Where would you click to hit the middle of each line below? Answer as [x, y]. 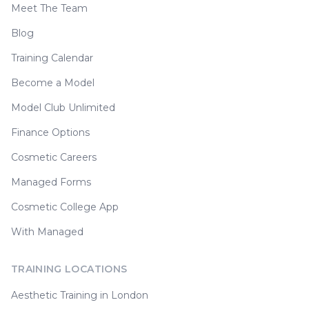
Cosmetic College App [65, 207]
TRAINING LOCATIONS [69, 269]
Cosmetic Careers [54, 158]
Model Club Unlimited [63, 108]
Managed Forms [51, 182]
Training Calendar [52, 58]
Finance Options [50, 133]
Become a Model [53, 83]
